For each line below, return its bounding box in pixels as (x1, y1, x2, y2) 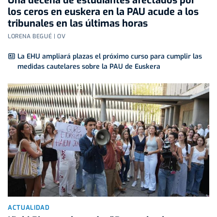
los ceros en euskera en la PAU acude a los (8, 5, 199, 19)
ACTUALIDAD (8, 203, 50, 212)
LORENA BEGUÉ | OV (8, 32, 66, 41)
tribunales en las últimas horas (8, 17, 148, 31)
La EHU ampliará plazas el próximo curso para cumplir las (17, 52, 202, 62)
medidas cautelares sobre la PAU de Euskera (17, 62, 160, 72)
